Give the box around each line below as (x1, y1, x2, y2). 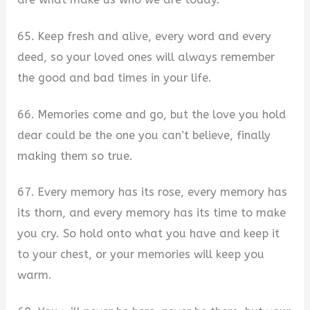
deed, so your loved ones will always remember (17, 50, 275, 64)
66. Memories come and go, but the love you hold (17, 107, 286, 121)
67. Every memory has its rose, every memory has (17, 185, 288, 199)
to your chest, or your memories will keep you (17, 248, 265, 262)
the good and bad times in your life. (17, 71, 212, 84)
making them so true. (17, 149, 134, 163)
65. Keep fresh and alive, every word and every (17, 29, 272, 43)
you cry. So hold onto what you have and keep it (17, 227, 280, 241)
